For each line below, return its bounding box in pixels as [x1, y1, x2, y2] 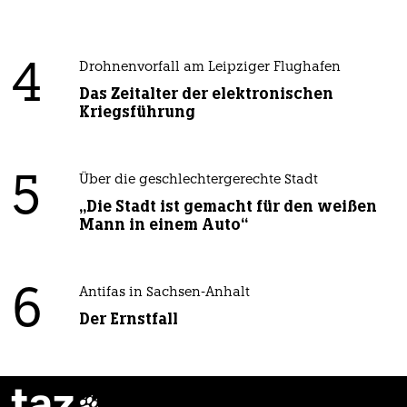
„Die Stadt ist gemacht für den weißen [78, 196, 377, 217]
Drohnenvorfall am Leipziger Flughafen [78, 61, 341, 75]
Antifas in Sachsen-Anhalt [78, 286, 250, 301]
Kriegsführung [78, 102, 195, 123]
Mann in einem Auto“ [78, 214, 248, 235]
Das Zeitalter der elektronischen [78, 84, 333, 104]
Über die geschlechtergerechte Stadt [78, 174, 318, 188]
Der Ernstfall [78, 309, 178, 330]
